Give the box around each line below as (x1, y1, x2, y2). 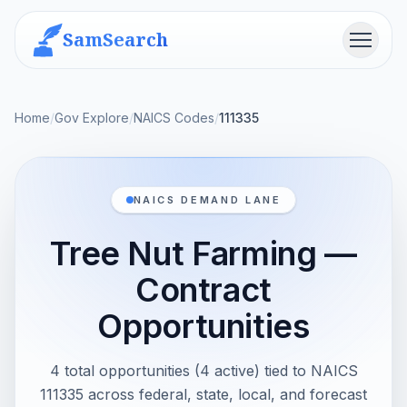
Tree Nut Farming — (50, 233, 357, 273)
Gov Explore (55, 110, 129, 125)
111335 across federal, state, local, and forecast (40, 385, 367, 403)
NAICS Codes (134, 110, 214, 125)
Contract (134, 270, 273, 310)
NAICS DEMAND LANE (133, 194, 282, 206)
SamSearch (63, 27, 168, 52)
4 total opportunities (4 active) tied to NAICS (49, 362, 358, 380)
